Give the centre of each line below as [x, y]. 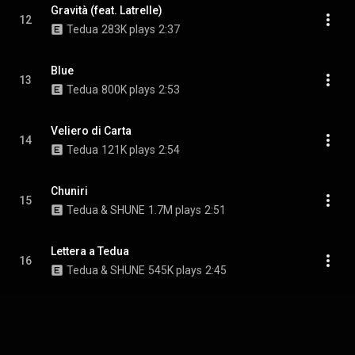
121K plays [128, 150]
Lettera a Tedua [90, 251]
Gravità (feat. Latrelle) [107, 10]
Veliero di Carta [91, 131]
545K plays [175, 270]
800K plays [128, 90]
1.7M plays [175, 210]
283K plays [128, 29]
